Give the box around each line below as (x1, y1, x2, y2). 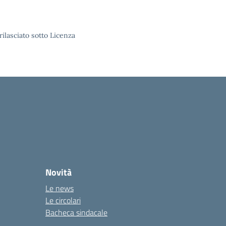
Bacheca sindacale (45, 206, 107, 218)
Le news (45, 182, 74, 194)
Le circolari (45, 194, 81, 206)
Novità (45, 165, 72, 179)
